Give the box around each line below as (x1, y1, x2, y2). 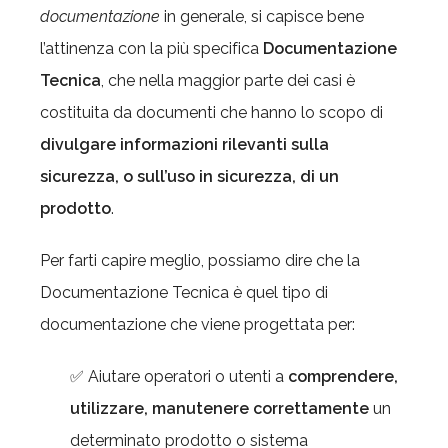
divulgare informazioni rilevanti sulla (40, 135, 329, 154)
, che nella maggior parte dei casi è (101, 71, 355, 90)
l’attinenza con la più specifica (40, 39, 263, 58)
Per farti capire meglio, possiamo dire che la (40, 251, 360, 270)
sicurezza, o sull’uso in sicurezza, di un (40, 167, 339, 186)
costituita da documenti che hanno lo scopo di (40, 103, 383, 122)
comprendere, (288, 367, 398, 386)
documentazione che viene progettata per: (40, 315, 355, 334)
